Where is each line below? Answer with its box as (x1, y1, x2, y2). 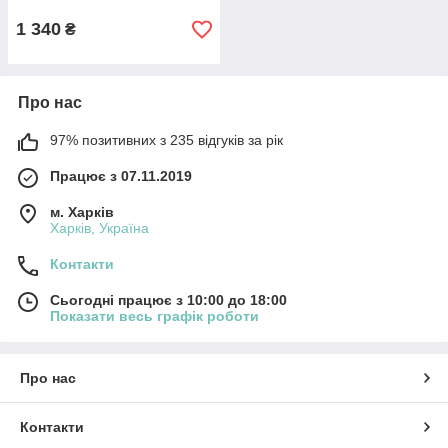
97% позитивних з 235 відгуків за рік (50, 132, 283, 148)
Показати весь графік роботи (50, 308, 259, 324)
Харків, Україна (50, 220, 149, 236)
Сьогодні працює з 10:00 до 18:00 (50, 292, 287, 308)
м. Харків (50, 204, 114, 220)
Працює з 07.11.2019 (50, 168, 192, 184)
